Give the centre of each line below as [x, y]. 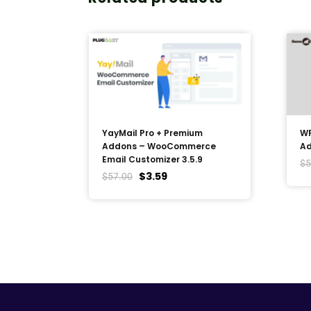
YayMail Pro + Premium [153, 133]
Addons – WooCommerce [159, 146]
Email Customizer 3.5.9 [153, 160]
